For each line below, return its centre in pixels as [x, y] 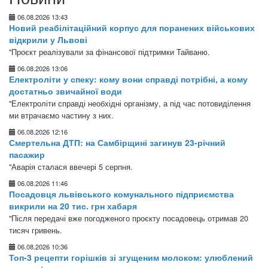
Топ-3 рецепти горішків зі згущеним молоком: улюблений [131, 257]
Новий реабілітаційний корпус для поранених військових [132, 28]
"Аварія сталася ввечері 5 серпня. [71, 167]
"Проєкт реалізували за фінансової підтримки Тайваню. [109, 52]
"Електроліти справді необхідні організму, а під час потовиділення [130, 103]
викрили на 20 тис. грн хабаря [73, 206]
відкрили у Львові [48, 39]
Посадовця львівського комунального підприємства [121, 194]
